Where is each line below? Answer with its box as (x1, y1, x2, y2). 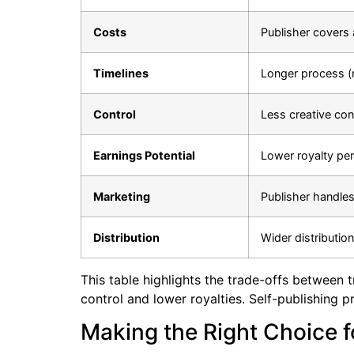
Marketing (93, 189, 150, 203)
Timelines (93, 66, 149, 80)
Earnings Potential (93, 148, 195, 162)
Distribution (93, 230, 160, 244)
